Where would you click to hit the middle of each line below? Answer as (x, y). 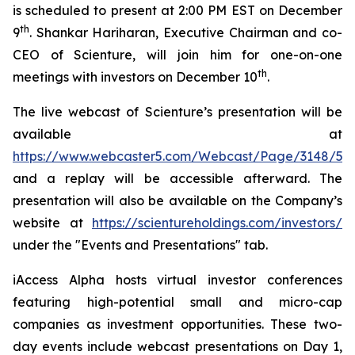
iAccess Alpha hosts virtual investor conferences (177, 280)
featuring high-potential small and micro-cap (177, 302)
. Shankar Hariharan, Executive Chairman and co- (186, 32)
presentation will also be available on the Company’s (177, 200)
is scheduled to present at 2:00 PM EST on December (177, 10)
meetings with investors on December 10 (135, 77)
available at (177, 134)
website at (52, 223)
